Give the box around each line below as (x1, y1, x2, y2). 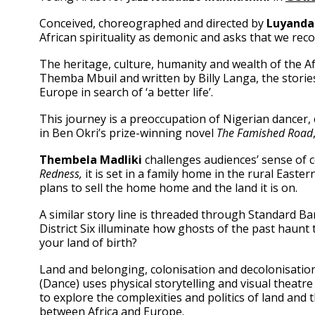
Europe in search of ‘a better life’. (39, 84, 213, 100)
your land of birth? (39, 235, 137, 250)
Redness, (39, 166, 82, 181)
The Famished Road (217, 125, 313, 141)
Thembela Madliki (39, 152, 142, 167)
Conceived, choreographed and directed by (39, 15, 266, 31)
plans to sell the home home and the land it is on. (39, 180, 297, 195)
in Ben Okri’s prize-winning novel (39, 125, 217, 141)
